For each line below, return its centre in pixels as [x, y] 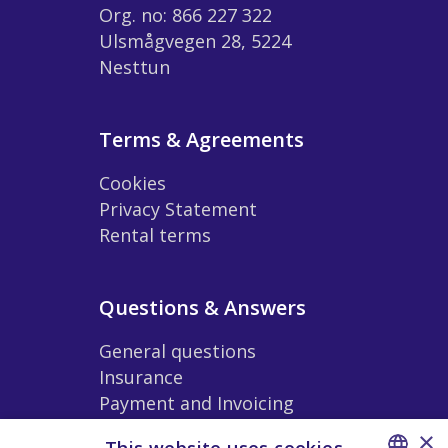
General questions [177, 350]
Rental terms [155, 234]
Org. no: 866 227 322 [185, 14]
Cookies [132, 182]
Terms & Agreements [201, 139]
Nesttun [134, 66]
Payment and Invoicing [196, 402]
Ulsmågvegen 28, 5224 [195, 40]
